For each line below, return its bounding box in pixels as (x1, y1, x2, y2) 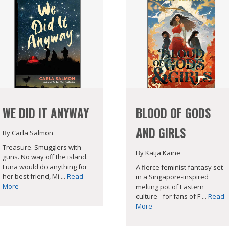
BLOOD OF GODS (136, 104, 211, 122)
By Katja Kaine (136, 148, 181, 157)
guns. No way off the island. (2, 152, 88, 162)
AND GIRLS (136, 124, 186, 142)
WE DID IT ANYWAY (2, 104, 89, 122)
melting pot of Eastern (136, 182, 204, 192)
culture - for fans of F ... (136, 192, 209, 201)
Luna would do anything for (2, 162, 87, 172)
